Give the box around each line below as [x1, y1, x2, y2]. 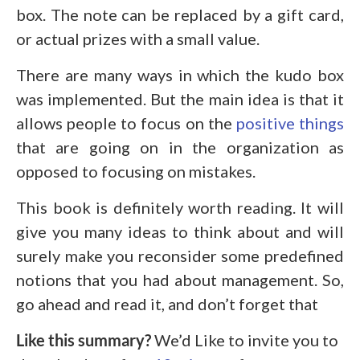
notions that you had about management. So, [16, 269, 344, 289]
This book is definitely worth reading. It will [16, 197, 344, 217]
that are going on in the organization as [16, 137, 344, 157]
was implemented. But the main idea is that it [16, 88, 344, 108]
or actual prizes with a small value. [16, 28, 260, 48]
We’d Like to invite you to [154, 329, 338, 350]
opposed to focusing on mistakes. [16, 161, 256, 181]
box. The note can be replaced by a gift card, [16, 4, 344, 24]
